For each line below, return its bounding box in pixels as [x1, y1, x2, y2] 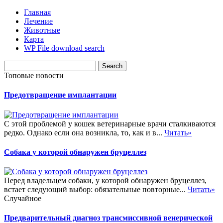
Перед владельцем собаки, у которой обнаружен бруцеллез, [4, 176, 207, 185]
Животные [24, 26, 60, 34]
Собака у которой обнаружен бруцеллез [4, 147, 146, 156]
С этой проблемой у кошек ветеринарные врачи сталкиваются [4, 119, 216, 128]
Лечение [24, 17, 53, 25]
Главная [24, 8, 51, 16]
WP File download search [24, 44, 105, 52]
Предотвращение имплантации [4, 91, 116, 100]
